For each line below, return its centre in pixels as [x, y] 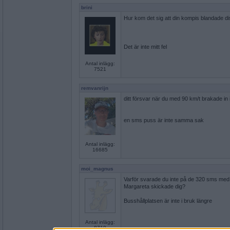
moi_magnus [97, 169]
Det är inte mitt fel [145, 47]
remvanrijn [95, 88]
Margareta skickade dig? [155, 186]
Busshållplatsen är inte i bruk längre [168, 201]
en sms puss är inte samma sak [164, 120]
